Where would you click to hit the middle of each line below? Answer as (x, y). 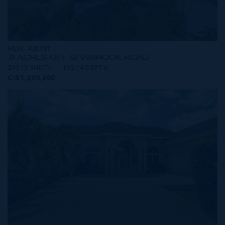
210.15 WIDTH (30, 68)
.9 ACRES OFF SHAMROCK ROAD (78, 57)
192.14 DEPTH (86, 68)
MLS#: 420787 (29, 49)
